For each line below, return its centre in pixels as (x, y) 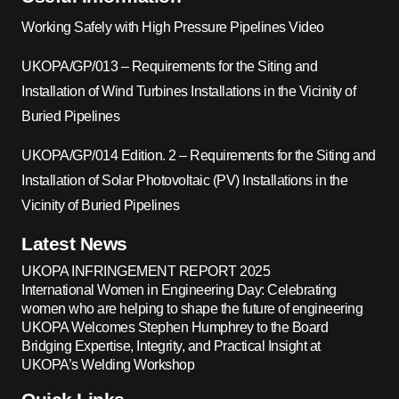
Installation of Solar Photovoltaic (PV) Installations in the (184, 180)
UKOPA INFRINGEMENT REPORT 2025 (146, 271)
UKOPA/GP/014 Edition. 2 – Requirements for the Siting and (199, 155)
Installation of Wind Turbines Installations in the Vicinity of (188, 91)
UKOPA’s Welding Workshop (108, 364)
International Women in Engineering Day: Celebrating (179, 289)
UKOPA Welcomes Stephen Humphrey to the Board (175, 327)
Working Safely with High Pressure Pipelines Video (173, 26)
